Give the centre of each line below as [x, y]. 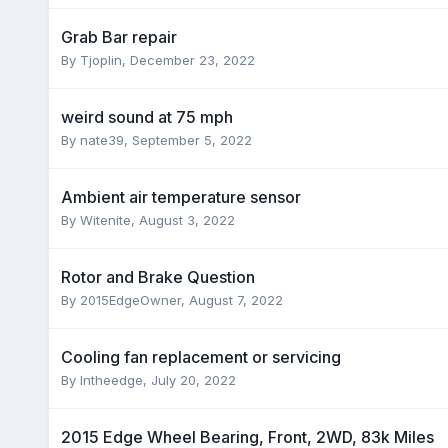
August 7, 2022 [235, 299]
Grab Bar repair [118, 36]
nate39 [101, 139]
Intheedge [111, 379]
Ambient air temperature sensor [180, 196]
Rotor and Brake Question [157, 276]
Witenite [105, 219]
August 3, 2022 [186, 219]
